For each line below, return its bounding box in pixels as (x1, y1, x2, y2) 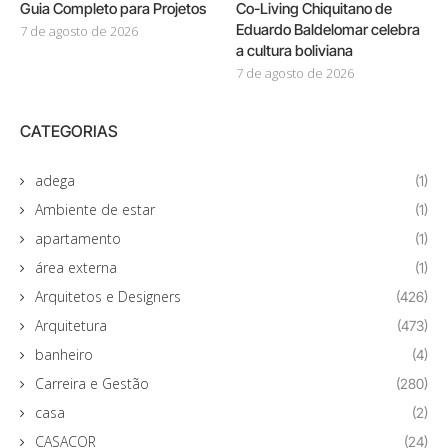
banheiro (35, 344, 93, 364)
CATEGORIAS (20, 120, 118, 141)
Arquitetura (35, 315, 107, 335)
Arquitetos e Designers (35, 286, 181, 306)
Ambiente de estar (35, 199, 155, 219)
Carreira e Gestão (35, 373, 149, 393)
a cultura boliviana (236, 40, 354, 60)
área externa (35, 257, 117, 277)
